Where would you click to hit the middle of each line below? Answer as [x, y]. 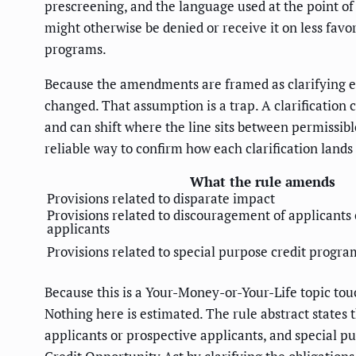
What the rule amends [262, 181]
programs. [75, 48]
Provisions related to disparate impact [161, 198]
